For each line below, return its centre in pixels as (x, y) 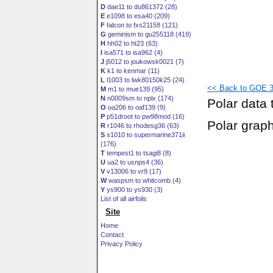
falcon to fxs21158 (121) (141, 25)
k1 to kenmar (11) (133, 71)
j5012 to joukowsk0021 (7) (144, 62)
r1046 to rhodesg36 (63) (142, 126)
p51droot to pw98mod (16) (145, 116)
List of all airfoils (124, 199)
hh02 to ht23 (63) (132, 43)
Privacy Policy (122, 244)
